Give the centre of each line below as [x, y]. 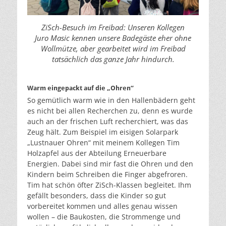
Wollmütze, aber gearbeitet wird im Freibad [113, 49]
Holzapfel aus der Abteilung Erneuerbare [97, 153]
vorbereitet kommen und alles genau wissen [102, 206]
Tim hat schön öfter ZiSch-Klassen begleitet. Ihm [109, 185]
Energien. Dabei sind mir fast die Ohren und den [110, 163]
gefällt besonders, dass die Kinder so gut [97, 195]
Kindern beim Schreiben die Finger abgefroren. [107, 174]
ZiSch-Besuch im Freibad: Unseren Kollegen [113, 27]
